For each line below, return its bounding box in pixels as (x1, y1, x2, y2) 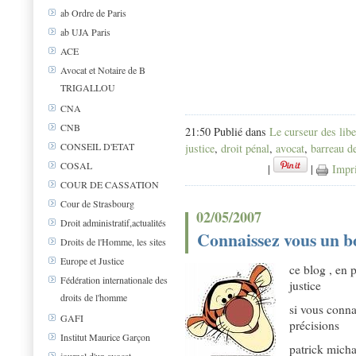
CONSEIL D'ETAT (60, 140, 134, 153)
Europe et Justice (60, 254, 124, 268)
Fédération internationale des (60, 273, 168, 287)
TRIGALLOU (60, 81, 115, 94)
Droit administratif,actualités (60, 216, 166, 230)
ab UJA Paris (60, 25, 110, 39)
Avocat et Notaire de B (60, 64, 145, 77)
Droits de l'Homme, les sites (60, 235, 166, 249)
